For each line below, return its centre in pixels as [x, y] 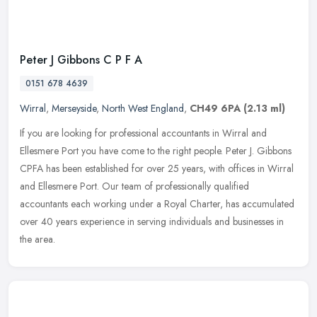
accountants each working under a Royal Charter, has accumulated [157, 203]
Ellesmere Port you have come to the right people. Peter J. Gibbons [156, 150]
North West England [143, 108]
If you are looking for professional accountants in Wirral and [143, 133]
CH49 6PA [215, 108]
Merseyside [74, 108]
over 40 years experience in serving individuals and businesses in [152, 221]
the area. [38, 239]
